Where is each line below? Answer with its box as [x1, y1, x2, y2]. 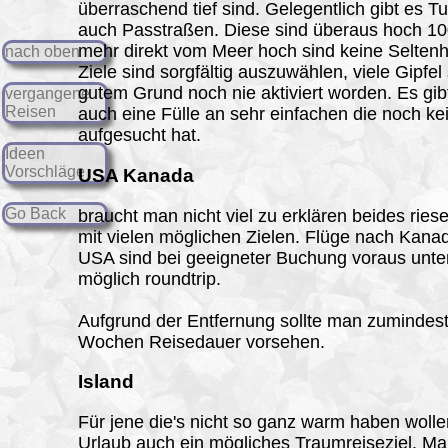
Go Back [5, 205, 66, 223]
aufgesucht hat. [78, 125, 202, 146]
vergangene [5, 85, 90, 103]
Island [78, 371, 135, 393]
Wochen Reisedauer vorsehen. [78, 331, 326, 352]
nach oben [5, 43, 80, 61]
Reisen [5, 103, 56, 121]
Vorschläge [5, 163, 85, 181]
